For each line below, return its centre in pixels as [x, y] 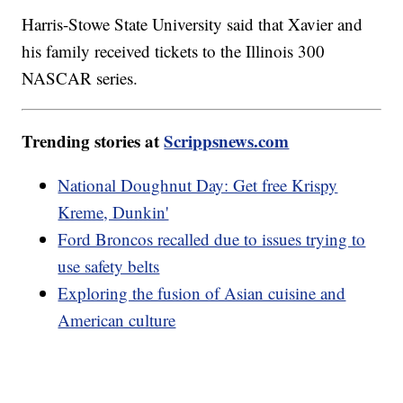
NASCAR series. [80, 78]
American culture [117, 320]
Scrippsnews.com [227, 141]
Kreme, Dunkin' [113, 212]
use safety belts [109, 266]
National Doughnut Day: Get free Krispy [198, 185]
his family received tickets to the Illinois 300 [174, 51]
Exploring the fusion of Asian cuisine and [202, 293]
